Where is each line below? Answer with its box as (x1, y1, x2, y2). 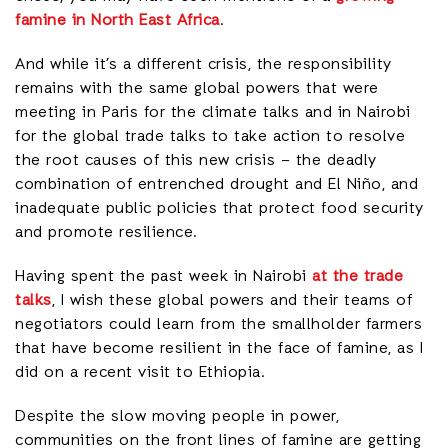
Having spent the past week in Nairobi (15, 266, 312, 288)
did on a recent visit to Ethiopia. (15, 362, 265, 384)
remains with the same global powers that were (15, 78, 379, 100)
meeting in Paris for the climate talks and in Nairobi (15, 102, 411, 124)
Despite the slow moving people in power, (15, 406, 339, 428)
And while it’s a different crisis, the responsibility (15, 54, 392, 76)
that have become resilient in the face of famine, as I (15, 338, 423, 360)
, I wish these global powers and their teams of (51, 290, 412, 312)
